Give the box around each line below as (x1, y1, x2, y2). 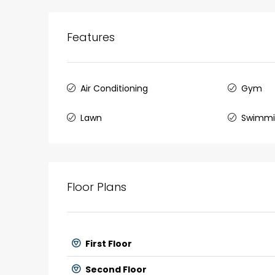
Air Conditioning (80, 82, 148, 95)
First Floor (83, 237, 132, 250)
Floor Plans (67, 179, 126, 195)
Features (67, 29, 115, 45)
